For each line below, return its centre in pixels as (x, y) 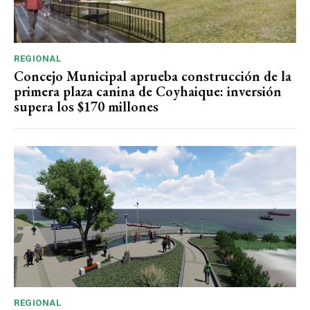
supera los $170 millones (86, 107)
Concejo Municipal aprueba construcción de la (153, 76)
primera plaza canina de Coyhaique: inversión (148, 92)
